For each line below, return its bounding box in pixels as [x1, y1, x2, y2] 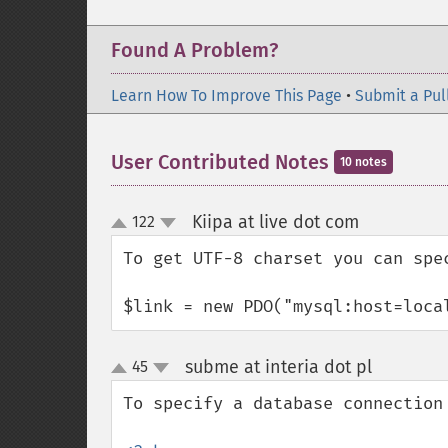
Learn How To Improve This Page [111, 86, 342, 105]
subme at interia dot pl [184, 356, 372, 378]
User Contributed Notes [111, 150, 334, 174]
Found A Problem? [111, 38, 278, 62]
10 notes [340, 155, 387, 169]
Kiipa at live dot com [191, 211, 359, 233]
